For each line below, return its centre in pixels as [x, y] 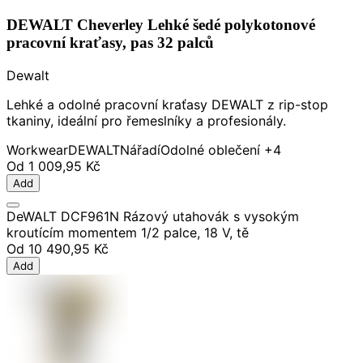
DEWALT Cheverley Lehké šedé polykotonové [161, 25]
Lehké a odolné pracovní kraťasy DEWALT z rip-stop [167, 104]
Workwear [37, 149]
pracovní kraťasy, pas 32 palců [110, 43]
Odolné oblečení [210, 149]
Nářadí [140, 149]
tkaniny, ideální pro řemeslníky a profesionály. [146, 120]
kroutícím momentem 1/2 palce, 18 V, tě [128, 232]
